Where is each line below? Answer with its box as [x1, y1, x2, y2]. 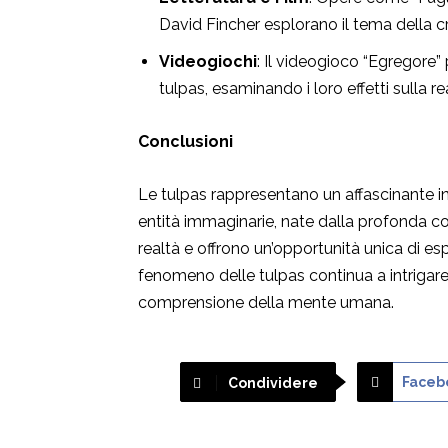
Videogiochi [159, 52, 257, 72]
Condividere [228, 375, 318, 392]
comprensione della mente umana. [138, 293, 394, 313]
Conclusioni [138, 132, 233, 152]
